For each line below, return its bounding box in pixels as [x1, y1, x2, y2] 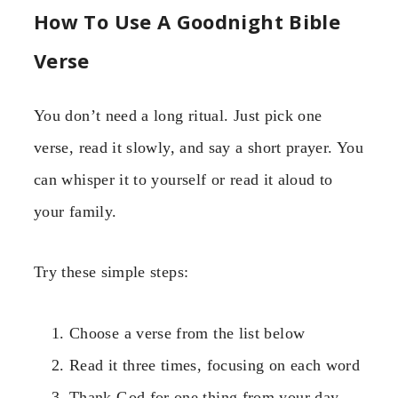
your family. [34, 202, 117, 220]
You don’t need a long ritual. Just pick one [34, 106, 322, 124]
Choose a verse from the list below [69, 323, 306, 342]
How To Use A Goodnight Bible [34, 7, 341, 35]
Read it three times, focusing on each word [69, 355, 361, 374]
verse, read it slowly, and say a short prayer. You [34, 138, 363, 156]
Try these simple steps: [34, 263, 189, 282]
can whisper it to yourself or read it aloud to [34, 170, 333, 188]
